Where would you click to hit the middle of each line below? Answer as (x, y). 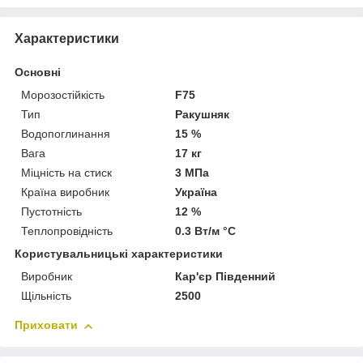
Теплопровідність (67, 231)
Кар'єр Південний (226, 277)
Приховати (46, 325)
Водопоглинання (66, 134)
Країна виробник (65, 192)
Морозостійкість (63, 95)
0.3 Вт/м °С (206, 231)
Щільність (46, 296)
